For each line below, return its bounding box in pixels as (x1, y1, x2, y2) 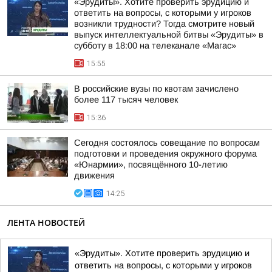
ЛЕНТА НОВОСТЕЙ (7, 217, 85, 228)
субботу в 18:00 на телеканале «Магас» (74, 41, 236, 50)
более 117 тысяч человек (74, 95, 178, 104)
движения (74, 171, 115, 180)
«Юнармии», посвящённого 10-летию (74, 160, 228, 169)
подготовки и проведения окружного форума (74, 149, 257, 158)
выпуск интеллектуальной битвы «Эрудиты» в (74, 30, 263, 39)
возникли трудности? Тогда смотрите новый (74, 19, 254, 29)
